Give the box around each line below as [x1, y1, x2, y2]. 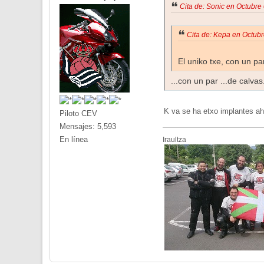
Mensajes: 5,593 [60, 121, 116, 131]
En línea [60, 134, 88, 144]
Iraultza [163, 135, 186, 144]
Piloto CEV [60, 108, 97, 118]
